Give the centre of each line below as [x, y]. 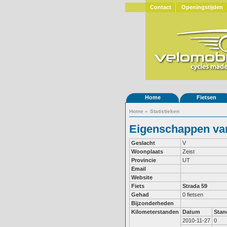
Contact [160, 7]
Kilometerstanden [155, 212]
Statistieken [165, 111]
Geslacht [143, 143]
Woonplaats [147, 152]
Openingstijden [202, 7]
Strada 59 [195, 186]
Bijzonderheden [153, 203]
